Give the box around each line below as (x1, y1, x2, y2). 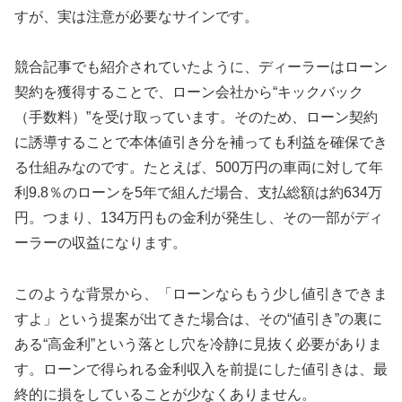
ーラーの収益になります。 (14, 235, 187, 251)
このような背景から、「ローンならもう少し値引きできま (14, 286, 388, 302)
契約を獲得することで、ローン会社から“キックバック (14, 84, 363, 100)
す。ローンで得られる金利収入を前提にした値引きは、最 (14, 362, 388, 378)
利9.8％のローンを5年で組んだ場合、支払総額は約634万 (14, 185, 382, 201)
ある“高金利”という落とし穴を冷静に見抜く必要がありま (14, 336, 382, 353)
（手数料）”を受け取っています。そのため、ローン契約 (14, 109, 378, 126)
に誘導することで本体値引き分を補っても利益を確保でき (14, 135, 388, 151)
